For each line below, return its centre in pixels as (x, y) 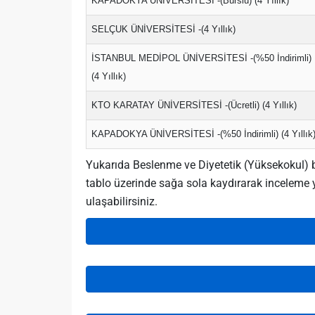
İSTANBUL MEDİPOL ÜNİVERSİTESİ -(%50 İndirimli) (201, 58)
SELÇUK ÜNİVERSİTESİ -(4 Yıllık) (163, 29)
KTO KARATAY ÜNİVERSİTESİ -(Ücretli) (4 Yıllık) (194, 105)
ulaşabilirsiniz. (122, 201)
